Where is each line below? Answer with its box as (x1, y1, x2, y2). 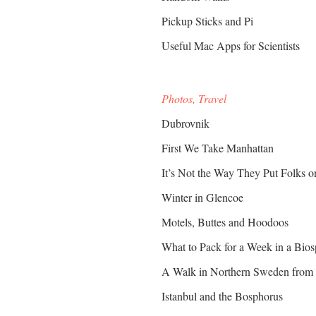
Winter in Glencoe (162, 190, 244, 205)
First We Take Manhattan (162, 140, 274, 155)
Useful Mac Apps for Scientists (162, 38, 300, 53)
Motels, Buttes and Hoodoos (162, 214, 289, 229)
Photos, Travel (162, 91, 227, 106)
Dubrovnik (162, 116, 210, 130)
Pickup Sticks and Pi (162, 13, 254, 28)
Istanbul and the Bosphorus (162, 288, 284, 303)
